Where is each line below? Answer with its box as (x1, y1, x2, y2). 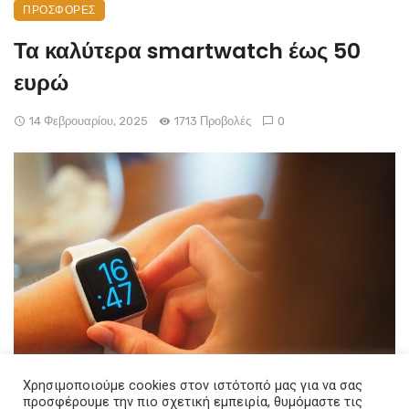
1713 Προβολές (173, 113, 251, 128)
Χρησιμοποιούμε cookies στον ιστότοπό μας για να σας (23, 377, 362, 393)
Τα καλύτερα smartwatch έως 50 (14, 35, 361, 66)
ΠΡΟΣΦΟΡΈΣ (23, 3, 96, 16)
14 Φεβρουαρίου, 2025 (28, 113, 148, 128)
